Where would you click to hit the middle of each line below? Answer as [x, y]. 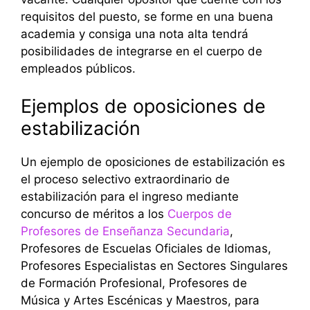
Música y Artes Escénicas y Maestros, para [140, 300]
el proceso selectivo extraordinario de [125, 179]
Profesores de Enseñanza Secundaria [125, 231]
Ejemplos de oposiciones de [143, 106]
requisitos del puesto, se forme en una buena [147, 17]
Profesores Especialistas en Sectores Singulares [154, 265]
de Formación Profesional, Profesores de [134, 283]
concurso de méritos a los [94, 213]
